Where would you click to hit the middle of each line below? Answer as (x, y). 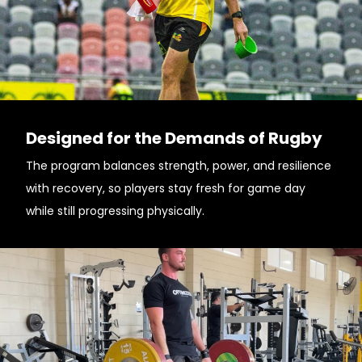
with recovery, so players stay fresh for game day (166, 188)
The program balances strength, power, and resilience (179, 166)
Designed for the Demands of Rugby (174, 138)
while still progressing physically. (115, 211)
